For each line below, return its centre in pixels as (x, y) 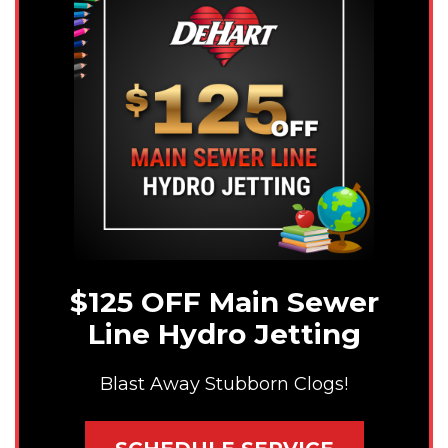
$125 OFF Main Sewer (224, 302)
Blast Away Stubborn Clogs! (224, 383)
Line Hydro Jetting (224, 334)
